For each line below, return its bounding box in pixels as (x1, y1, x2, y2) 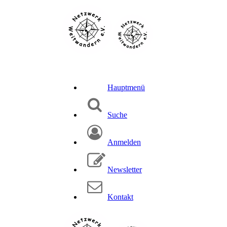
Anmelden (107, 138, 141, 146)
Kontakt (107, 193, 133, 201)
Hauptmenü (107, 83, 145, 92)
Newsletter (107, 165, 142, 174)
